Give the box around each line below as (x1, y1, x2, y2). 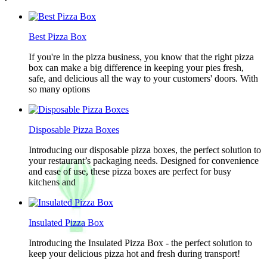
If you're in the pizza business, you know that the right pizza (29, 52, 254, 62)
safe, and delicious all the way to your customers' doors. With (29, 73, 258, 83)
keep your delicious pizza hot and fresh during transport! (29, 249, 240, 259)
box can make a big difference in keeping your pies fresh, (29, 63, 244, 73)
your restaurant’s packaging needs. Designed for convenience (29, 156, 259, 166)
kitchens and (29, 177, 76, 187)
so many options (29, 84, 90, 94)
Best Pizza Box (29, 32, 86, 42)
